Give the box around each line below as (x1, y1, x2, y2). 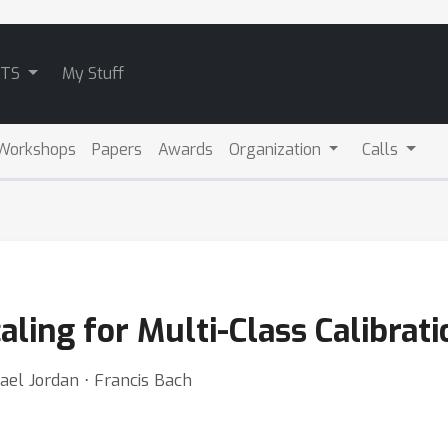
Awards (157, 139, 213, 160)
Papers (91, 139, 142, 160)
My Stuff (61, 63, 124, 84)
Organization (228, 139, 325, 160)
